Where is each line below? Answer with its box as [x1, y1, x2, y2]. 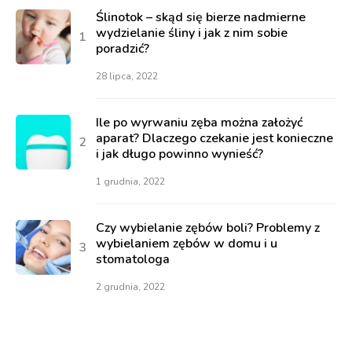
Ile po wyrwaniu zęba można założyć [96, 113, 302, 131]
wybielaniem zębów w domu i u [96, 234, 277, 252]
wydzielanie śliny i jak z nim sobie [96, 24, 288, 42]
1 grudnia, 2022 [96, 174, 165, 188]
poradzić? [96, 39, 149, 57]
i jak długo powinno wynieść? [96, 145, 263, 163]
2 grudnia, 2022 [96, 280, 165, 293]
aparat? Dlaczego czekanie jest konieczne [96, 129, 333, 147]
